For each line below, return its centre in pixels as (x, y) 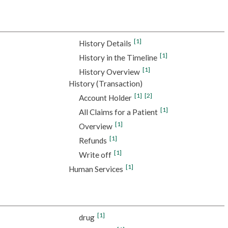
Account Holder (105, 98)
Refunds (93, 141)
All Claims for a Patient (118, 112)
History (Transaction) (105, 84)
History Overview (109, 72)
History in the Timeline (118, 58)
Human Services (96, 169)
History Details (105, 44)
